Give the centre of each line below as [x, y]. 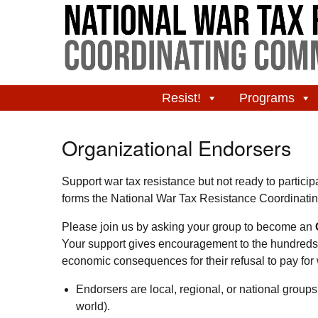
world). [93, 307]
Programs [267, 98]
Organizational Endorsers [176, 148]
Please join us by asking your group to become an [188, 227]
